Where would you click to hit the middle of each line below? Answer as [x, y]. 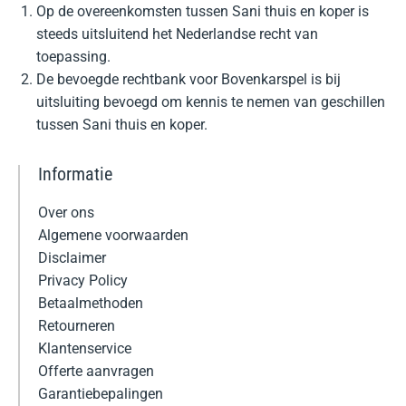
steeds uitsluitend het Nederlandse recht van [177, 34]
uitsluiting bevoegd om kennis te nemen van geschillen [211, 102]
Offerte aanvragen [96, 371]
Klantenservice [85, 348]
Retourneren [77, 326]
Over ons [66, 213]
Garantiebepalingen [101, 394]
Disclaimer [72, 258]
